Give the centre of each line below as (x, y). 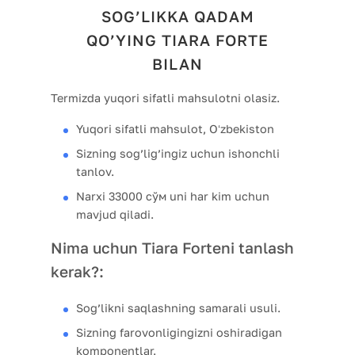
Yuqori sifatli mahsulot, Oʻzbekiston (175, 129)
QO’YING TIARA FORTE (177, 40)
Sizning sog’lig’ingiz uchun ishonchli (178, 154)
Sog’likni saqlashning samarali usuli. (178, 308)
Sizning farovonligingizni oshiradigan (179, 333)
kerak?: (77, 272)
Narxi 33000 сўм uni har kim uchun (173, 197)
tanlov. (95, 172)
